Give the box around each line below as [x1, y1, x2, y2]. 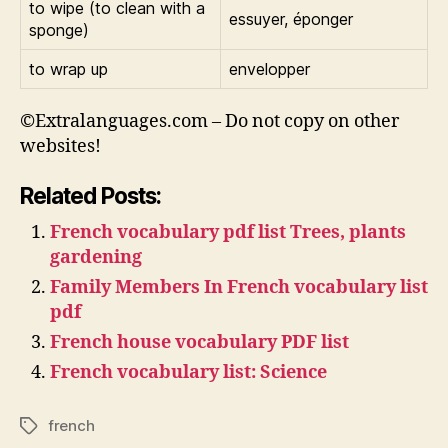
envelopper [229, 59, 310, 79]
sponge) [29, 20, 89, 40]
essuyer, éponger [229, 9, 353, 29]
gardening [50, 245, 142, 269]
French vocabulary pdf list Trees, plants [50, 220, 406, 244]
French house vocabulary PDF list [50, 330, 349, 354]
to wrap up [29, 59, 108, 79]
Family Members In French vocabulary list [50, 275, 428, 299]
